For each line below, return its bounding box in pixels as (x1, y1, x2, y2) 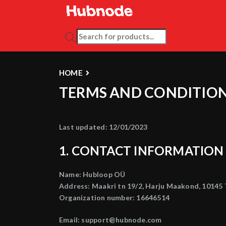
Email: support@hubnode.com (59, 215, 162, 224)
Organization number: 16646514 (59, 193, 170, 202)
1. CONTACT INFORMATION (59, 143, 224, 158)
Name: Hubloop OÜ (59, 170, 126, 179)
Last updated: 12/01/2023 (59, 123, 148, 131)
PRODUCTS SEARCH (76, 30, 150, 39)
